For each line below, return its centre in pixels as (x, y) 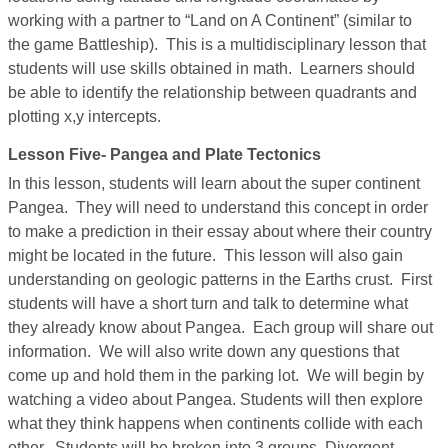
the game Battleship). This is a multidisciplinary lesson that (217, 45)
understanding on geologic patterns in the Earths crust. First (220, 280)
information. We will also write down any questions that (203, 352)
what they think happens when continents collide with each (215, 424)
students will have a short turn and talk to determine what (208, 304)
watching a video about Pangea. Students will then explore (215, 400)
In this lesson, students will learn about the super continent (214, 184)
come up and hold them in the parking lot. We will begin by (216, 376)
